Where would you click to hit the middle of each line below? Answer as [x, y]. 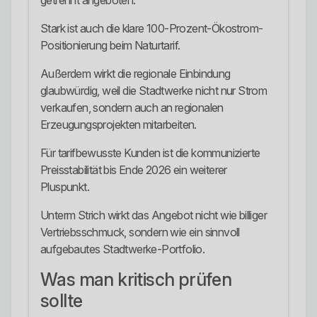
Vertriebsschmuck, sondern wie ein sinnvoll [140, 232]
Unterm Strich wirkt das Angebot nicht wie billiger [154, 215]
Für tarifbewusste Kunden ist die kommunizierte [150, 153]
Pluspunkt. [65, 187]
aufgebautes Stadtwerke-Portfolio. [123, 249]
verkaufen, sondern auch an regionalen [132, 108]
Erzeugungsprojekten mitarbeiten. [119, 125]
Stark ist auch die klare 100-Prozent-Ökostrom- [152, 29]
